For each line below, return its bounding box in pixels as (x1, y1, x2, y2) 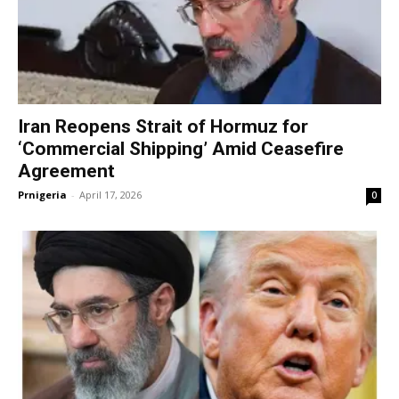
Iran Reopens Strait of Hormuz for (18, 115, 308, 137)
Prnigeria (18, 187, 67, 201)
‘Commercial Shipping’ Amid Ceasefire (18, 137, 344, 159)
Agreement (18, 159, 115, 182)
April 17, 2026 (79, 187, 142, 201)
